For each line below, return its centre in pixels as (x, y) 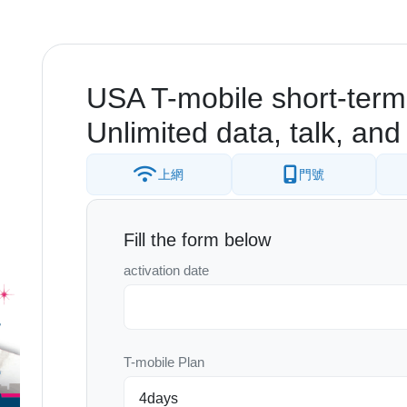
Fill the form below (197, 240)
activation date (166, 270)
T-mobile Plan (164, 362)
